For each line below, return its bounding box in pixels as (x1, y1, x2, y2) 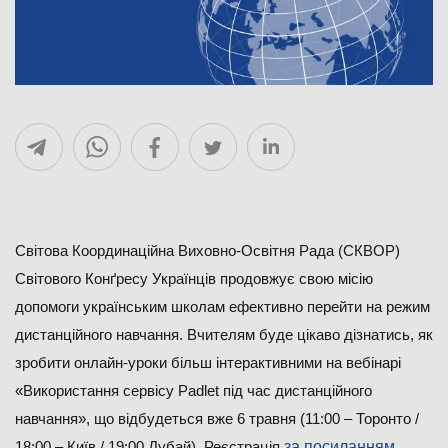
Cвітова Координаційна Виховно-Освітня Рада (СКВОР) (15, 242, 400, 259)
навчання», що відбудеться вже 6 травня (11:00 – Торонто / (15, 410, 419, 427)
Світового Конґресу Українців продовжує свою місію (15, 270, 373, 287)
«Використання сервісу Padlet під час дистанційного (15, 382, 372, 399)
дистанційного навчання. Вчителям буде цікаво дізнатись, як (15, 326, 433, 343)
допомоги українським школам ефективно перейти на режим (15, 298, 430, 315)
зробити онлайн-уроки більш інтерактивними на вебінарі (15, 354, 401, 371)
